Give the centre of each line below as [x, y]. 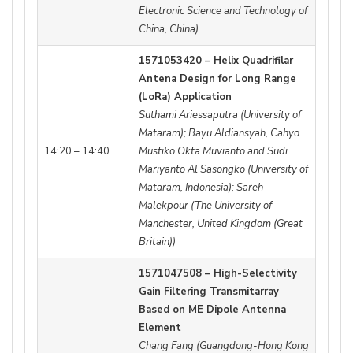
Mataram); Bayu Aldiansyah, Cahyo [219, 134]
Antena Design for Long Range [217, 79]
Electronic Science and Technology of [223, 11]
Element [160, 328]
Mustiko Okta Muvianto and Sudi [213, 152]
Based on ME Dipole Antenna [212, 310]
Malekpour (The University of [205, 206]
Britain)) [157, 242]
